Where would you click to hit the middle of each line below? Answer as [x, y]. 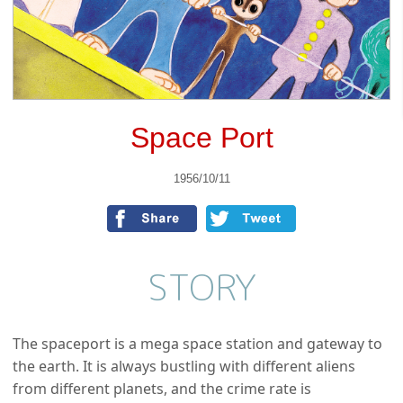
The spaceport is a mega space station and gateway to [197, 343]
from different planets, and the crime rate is [162, 388]
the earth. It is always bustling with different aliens [184, 366]
